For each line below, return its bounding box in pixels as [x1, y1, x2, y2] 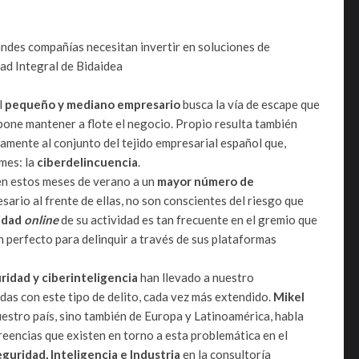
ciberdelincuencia [37, 154, 138, 169]
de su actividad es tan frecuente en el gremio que [61, 212, 317, 227]
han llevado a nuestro [138, 269, 254, 284]
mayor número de [157, 173, 254, 188]
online [24, 212, 58, 227]
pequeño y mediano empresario [5, 96, 180, 111]
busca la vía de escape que [180, 96, 320, 111]
